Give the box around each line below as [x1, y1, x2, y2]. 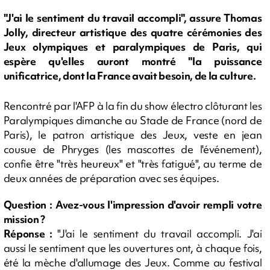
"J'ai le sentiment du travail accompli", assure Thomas [3, 11, 262, 25]
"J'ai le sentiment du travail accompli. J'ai [52, 227, 262, 240]
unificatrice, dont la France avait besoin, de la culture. [3, 69, 256, 83]
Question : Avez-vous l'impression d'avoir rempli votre [3, 198, 262, 212]
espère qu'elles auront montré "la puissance [3, 54, 262, 69]
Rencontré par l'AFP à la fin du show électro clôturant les [3, 99, 262, 113]
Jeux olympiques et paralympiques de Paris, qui [3, 40, 262, 54]
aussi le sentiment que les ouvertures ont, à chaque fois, [3, 241, 262, 255]
